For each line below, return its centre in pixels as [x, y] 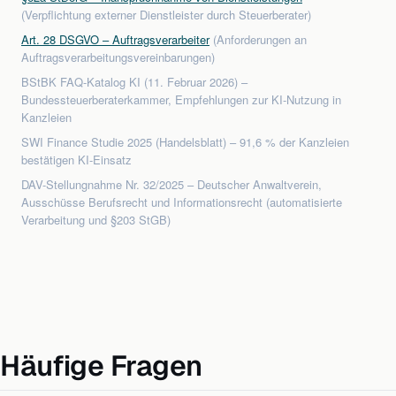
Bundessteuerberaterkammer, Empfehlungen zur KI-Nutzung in [181, 100]
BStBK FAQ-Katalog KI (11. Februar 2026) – [134, 82]
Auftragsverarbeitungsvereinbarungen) [118, 57]
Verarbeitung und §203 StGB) [96, 220]
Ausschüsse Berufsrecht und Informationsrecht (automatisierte [182, 202]
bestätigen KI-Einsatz [76, 160]
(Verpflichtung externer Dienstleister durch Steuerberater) [166, 15]
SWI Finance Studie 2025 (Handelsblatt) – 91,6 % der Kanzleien [185, 142]
